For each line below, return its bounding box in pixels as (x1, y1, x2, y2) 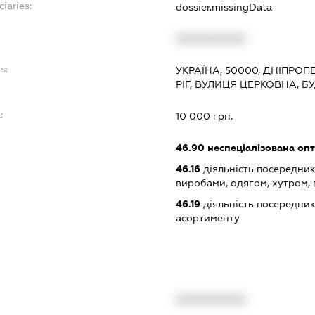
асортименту (175, 212, 240, 224)
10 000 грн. (175, 110, 233, 122)
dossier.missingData (175, 1, 272, 13)
